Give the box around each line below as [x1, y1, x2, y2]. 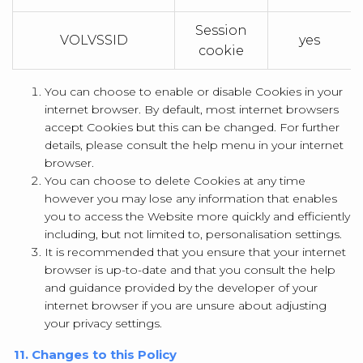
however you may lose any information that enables [45, 191, 337, 206]
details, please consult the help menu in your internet [45, 138, 344, 152]
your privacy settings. [45, 316, 162, 331]
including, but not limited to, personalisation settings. [45, 227, 342, 241]
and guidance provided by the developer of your [45, 280, 318, 295]
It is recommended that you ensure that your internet [45, 245, 346, 259]
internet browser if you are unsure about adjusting [45, 298, 327, 313]
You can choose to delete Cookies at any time [45, 173, 305, 188]
